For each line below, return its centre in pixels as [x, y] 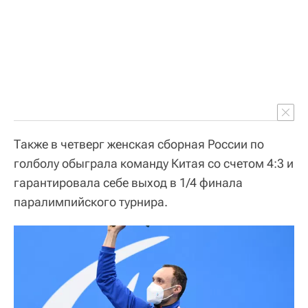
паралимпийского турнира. [91, 201]
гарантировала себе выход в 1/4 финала [128, 182]
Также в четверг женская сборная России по [139, 144]
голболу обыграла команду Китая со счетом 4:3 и [154, 163]
